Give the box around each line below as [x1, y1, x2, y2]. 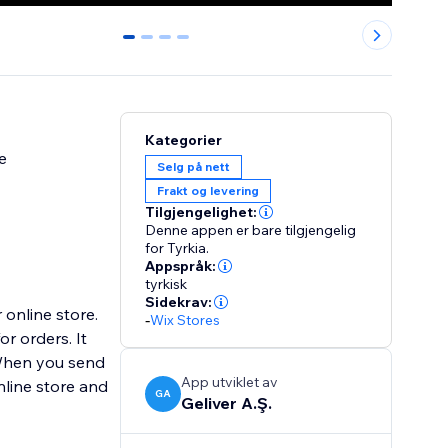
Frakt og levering [157, 183, 260, 199]
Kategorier [145, 131, 223, 150]
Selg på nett [157, 159, 231, 175]
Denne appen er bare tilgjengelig [145, 221, 357, 240]
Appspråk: [145, 257, 217, 276]
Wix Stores [150, 311, 221, 330]
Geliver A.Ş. [181, 393, 273, 414]
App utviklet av [181, 373, 279, 392]
